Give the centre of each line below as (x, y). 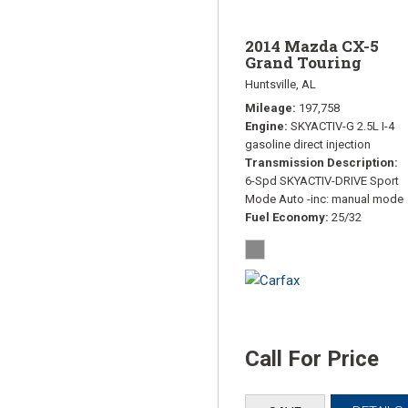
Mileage (269, 107)
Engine (265, 126)
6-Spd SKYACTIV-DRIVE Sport (322, 180)
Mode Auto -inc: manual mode (324, 199)
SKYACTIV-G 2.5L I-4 (342, 126)
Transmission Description (320, 162)
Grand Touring (303, 62)
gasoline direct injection (308, 144)
